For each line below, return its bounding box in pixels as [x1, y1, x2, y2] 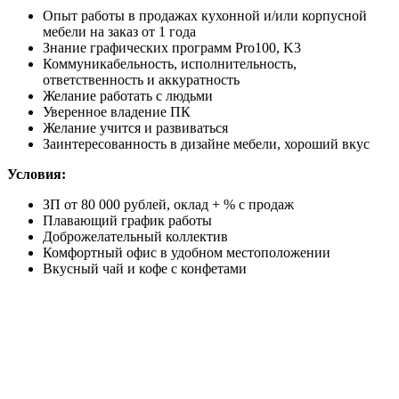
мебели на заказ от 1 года [43, 23, 196, 39]
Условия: [7, 166, 66, 182]
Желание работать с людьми [43, 87, 213, 103]
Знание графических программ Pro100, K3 [43, 39, 301, 55]
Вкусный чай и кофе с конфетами [43, 260, 247, 276]
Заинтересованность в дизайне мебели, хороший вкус [43, 135, 370, 151]
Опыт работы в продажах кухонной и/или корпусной [43, 7, 367, 23]
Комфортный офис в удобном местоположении [43, 244, 330, 260]
